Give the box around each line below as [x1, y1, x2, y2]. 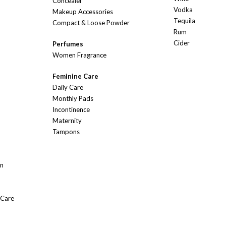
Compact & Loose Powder [52, 19, 130, 27]
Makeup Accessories [52, 8, 113, 16]
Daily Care [52, 83, 83, 92]
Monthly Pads [52, 94, 93, 103]
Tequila [174, 17, 195, 25]
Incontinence [52, 105, 90, 114]
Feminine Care [52, 72, 98, 81]
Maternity [52, 117, 82, 125]
